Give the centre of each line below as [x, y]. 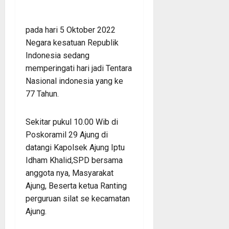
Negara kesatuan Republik [72, 42]
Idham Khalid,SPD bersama [74, 160]
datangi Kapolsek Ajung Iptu [75, 147]
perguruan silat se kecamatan [78, 198]
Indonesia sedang [58, 55]
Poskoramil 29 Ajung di [67, 134]
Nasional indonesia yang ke [74, 81]
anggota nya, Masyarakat [70, 173]
